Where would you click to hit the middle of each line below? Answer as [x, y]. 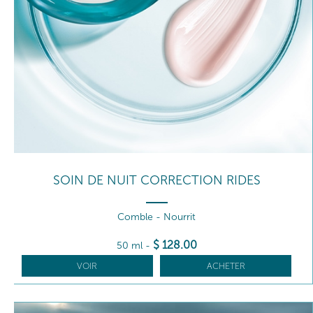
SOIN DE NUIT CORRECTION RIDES [156, 180]
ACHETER [226, 265]
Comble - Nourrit [156, 217]
